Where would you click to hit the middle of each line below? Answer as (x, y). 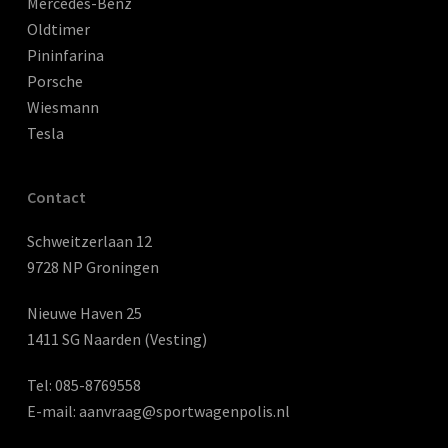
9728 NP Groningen (92, 267)
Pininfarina (65, 55)
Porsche (54, 81)
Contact (56, 197)
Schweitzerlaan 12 (89, 241)
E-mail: (52, 411)
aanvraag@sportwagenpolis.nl (184, 411)
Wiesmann (62, 107)
